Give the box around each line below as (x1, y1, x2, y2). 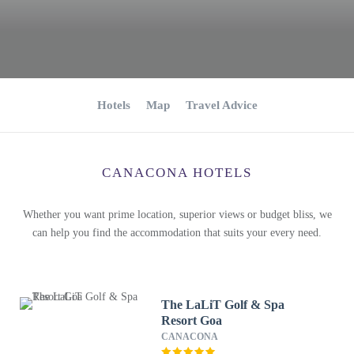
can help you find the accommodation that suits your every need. (32, 227, 322, 239)
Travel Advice (185, 99, 258, 111)
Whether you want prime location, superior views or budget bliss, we (22, 209, 332, 220)
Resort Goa (161, 314, 223, 327)
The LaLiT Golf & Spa (161, 298, 285, 311)
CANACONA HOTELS (102, 165, 252, 180)
